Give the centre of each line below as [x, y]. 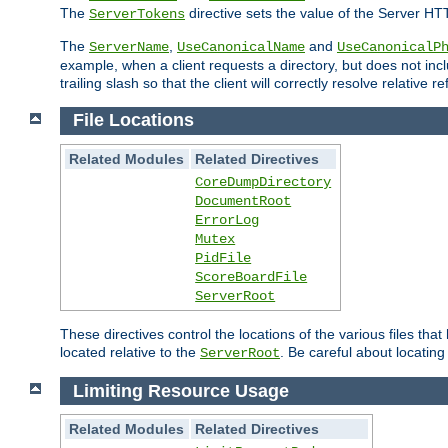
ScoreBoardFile [251, 277]
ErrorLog [227, 220]
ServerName [129, 46]
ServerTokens [137, 13]
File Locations [133, 120]
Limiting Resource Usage [180, 390]
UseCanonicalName [241, 46]
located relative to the [130, 352]
